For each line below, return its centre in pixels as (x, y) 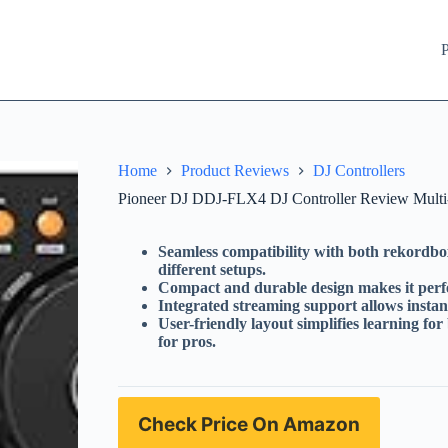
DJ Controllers (359, 171)
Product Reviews (235, 171)
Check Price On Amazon (249, 424)
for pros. (187, 342)
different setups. (212, 270)
